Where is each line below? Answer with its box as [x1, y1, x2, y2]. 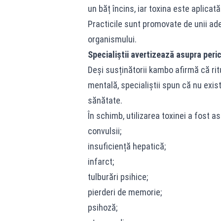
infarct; [87, 156, 114, 167]
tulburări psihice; [87, 172, 148, 182]
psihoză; [87, 202, 117, 213]
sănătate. [87, 95, 122, 106]
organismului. [87, 34, 137, 44]
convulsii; [87, 126, 121, 136]
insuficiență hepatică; [87, 141, 166, 151]
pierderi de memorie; [87, 187, 162, 197]
